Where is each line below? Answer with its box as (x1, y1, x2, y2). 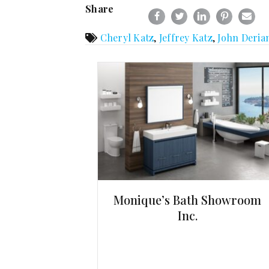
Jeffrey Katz (159, 31, 213, 44)
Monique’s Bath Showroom (113, 191, 261, 208)
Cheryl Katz (100, 31, 154, 44)
